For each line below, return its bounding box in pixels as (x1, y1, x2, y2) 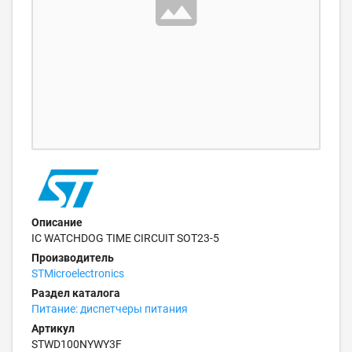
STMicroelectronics (31, 267, 124, 280)
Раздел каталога (31, 287, 120, 299)
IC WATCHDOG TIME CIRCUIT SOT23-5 (31, 232, 219, 244)
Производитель (31, 251, 114, 264)
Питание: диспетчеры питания (31, 302, 188, 315)
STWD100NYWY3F (31, 338, 122, 350)
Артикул (31, 322, 75, 335)
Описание (31, 216, 82, 229)
